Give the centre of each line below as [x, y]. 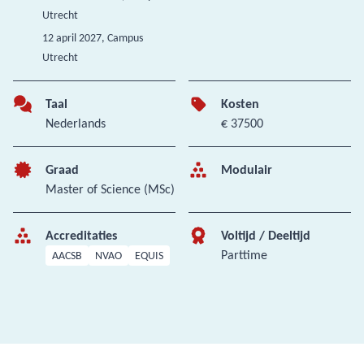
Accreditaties [81, 235]
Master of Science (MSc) [110, 189]
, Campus [123, 38]
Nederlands [76, 123]
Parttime [244, 255]
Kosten [240, 104]
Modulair [247, 169]
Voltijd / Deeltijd [266, 235]
